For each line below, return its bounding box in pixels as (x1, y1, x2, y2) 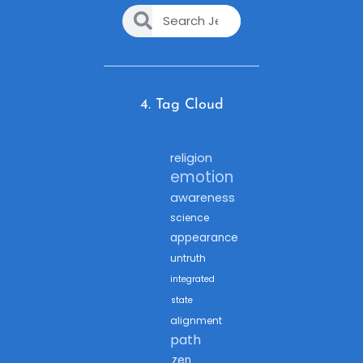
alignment (170, 313, 222, 327)
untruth (170, 250, 206, 265)
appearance (170, 229, 238, 246)
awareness (170, 189, 235, 206)
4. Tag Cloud (139, 96, 224, 113)
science (170, 210, 209, 224)
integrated (170, 272, 215, 285)
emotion (170, 165, 233, 188)
